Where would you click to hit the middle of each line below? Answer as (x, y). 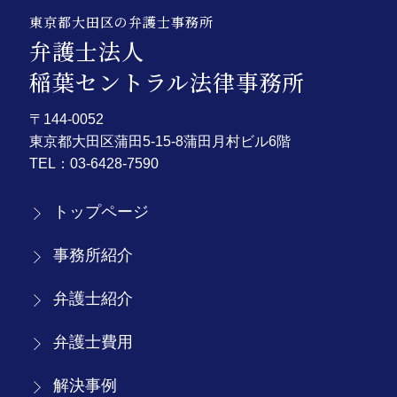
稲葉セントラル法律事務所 (167, 82)
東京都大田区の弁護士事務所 (121, 22)
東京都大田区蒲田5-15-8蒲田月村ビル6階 (160, 142)
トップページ (101, 212)
